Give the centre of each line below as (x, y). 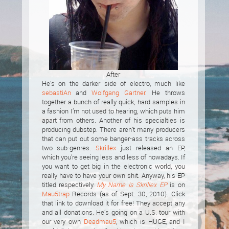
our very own (63, 221)
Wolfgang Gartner (119, 93)
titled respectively (69, 185)
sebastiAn (56, 93)
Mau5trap (55, 194)
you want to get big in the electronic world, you (113, 166)
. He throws (165, 93)
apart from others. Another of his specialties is (113, 120)
